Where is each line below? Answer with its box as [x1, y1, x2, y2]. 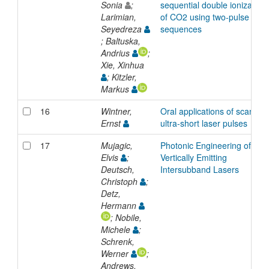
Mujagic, [100, 139, 133, 151]
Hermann [100, 199, 139, 211]
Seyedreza [100, 22, 144, 35]
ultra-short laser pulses [160, 116, 247, 129]
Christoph [100, 175, 140, 187]
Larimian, [100, 10, 136, 23]
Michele [100, 223, 133, 235]
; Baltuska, [100, 34, 141, 47]
